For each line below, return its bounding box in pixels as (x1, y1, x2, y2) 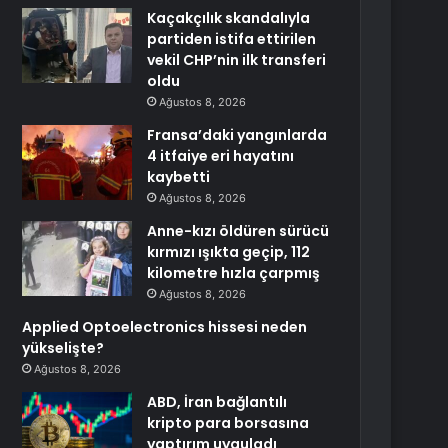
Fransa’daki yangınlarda (147, 125, 328, 145)
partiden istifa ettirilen (147, 29, 317, 49)
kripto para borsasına (147, 413, 310, 433)
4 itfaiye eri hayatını (147, 146, 295, 166)
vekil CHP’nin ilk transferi (147, 50, 327, 70)
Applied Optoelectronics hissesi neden (22, 317, 308, 337)
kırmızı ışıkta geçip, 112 (147, 242, 311, 262)
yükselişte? (22, 338, 105, 358)
